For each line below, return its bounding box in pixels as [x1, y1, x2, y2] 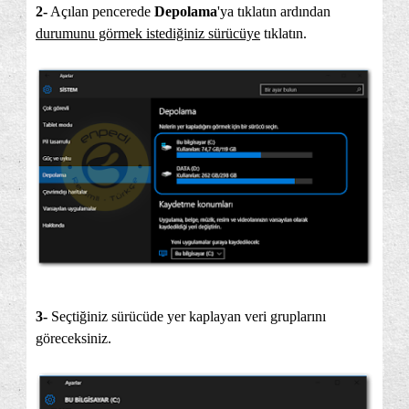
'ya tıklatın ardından [217, 4, 330, 19]
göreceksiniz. [36, 330, 111, 347]
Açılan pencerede [47, 4, 154, 19]
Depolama [154, 4, 217, 19]
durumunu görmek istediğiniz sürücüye [36, 26, 260, 41]
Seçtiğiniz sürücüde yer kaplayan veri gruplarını [51, 309, 326, 325]
